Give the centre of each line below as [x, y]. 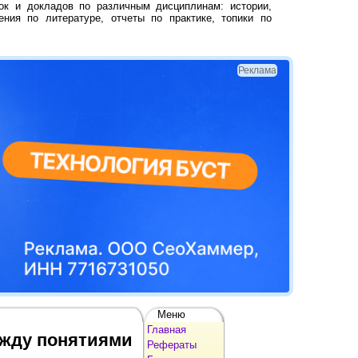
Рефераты [172, 344]
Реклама [258, 70]
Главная [167, 329]
